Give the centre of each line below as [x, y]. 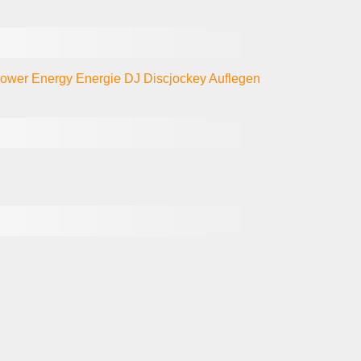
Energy [54, 78]
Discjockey [176, 78]
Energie [100, 78]
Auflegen [235, 78]
